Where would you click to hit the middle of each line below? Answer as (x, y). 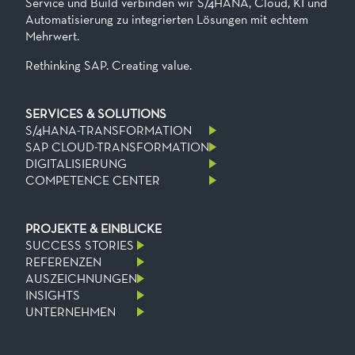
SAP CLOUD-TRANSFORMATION (117, 147)
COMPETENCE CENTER (93, 181)
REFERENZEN (63, 262)
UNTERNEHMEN (71, 312)
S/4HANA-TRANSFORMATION (109, 131)
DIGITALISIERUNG (76, 164)
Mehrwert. (52, 36)
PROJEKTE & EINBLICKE (94, 229)
